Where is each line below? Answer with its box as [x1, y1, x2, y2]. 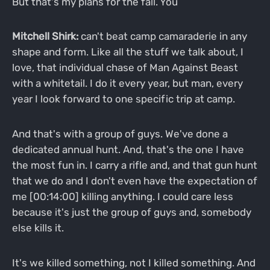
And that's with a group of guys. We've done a [11, 127, 228, 140]
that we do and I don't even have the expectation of [11, 174, 257, 187]
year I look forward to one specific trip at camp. [11, 93, 235, 105]
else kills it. [11, 221, 64, 234]
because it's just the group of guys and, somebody [11, 206, 251, 218]
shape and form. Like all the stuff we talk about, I [11, 46, 243, 58]
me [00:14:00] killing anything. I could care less [11, 190, 233, 202]
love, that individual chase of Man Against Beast [11, 61, 238, 74]
